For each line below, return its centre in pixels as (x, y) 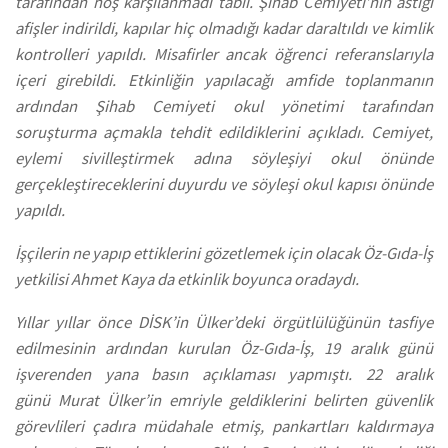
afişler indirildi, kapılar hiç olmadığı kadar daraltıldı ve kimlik (224, 29)
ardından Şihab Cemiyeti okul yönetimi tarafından (224, 107)
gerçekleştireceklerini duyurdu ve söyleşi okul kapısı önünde (224, 185)
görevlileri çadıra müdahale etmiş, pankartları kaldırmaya (224, 426)
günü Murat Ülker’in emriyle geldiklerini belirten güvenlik (224, 400)
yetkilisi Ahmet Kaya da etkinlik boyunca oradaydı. (187, 280)
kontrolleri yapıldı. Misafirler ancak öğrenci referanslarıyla (224, 55)
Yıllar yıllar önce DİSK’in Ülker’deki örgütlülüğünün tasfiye (224, 322)
